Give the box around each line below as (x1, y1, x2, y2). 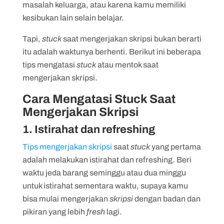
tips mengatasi (22, 60, 76, 69)
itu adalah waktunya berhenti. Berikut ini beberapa (22, 47, 201, 56)
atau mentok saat (95, 60, 158, 69)
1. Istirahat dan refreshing (22, 123, 155, 135)
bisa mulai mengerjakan (22, 194, 109, 203)
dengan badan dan (132, 194, 200, 203)
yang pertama (149, 142, 201, 151)
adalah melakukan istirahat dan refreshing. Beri (22, 155, 191, 164)
